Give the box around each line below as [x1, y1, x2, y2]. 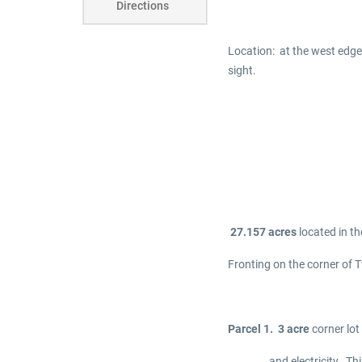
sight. [228, 63, 256, 77]
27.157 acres [228, 225, 297, 238]
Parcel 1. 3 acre [228, 322, 309, 335]
